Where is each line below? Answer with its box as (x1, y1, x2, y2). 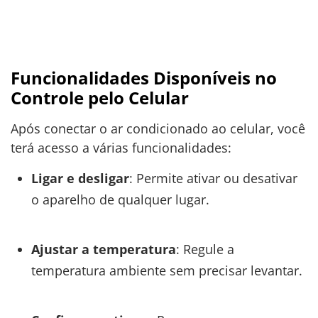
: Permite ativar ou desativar (128, 170, 297, 187)
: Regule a (175, 241, 234, 258)
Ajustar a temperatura (31, 241, 176, 258)
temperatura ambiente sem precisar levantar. (31, 262, 302, 280)
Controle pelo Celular (11, 85, 189, 109)
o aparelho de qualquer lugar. (31, 191, 209, 209)
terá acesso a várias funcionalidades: (11, 138, 231, 156)
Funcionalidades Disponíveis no (11, 65, 277, 89)
